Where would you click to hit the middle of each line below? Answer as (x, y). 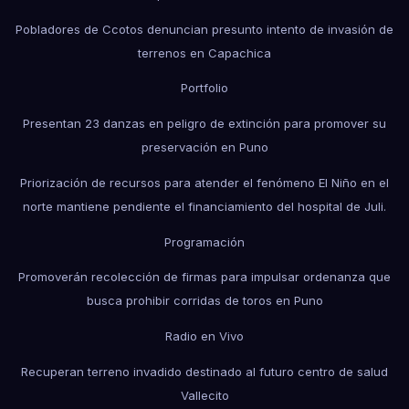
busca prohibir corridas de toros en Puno (204, 301)
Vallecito (204, 395)
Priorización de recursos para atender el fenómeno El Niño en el (204, 182)
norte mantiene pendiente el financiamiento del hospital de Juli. (204, 206)
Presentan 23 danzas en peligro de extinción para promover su (204, 124)
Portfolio (204, 88)
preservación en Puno (204, 147)
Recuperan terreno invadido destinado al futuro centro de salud (204, 371)
